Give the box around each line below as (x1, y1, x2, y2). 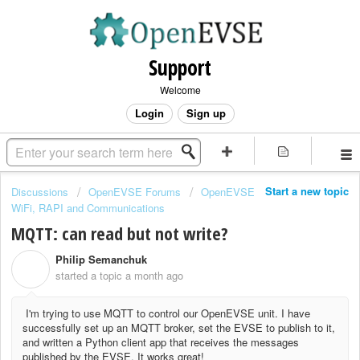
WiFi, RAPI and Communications (11, 200, 165, 215)
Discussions (11, 184, 68, 199)
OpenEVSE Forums (88, 184, 181, 199)
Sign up (186, 105, 226, 121)
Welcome (159, 83, 201, 96)
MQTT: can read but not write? (11, 221, 228, 246)
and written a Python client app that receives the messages (22, 333, 299, 350)
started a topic (55, 268, 125, 284)
